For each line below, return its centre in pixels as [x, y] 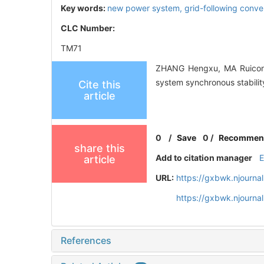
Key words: [84, 8]
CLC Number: [89, 28]
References [86, 240]
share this [99, 148]
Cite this [99, 84]
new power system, [146, 8]
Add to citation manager [204, 157]
